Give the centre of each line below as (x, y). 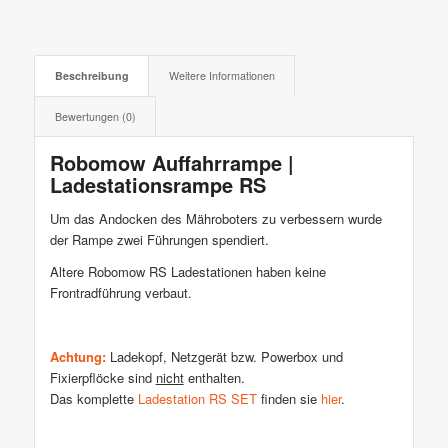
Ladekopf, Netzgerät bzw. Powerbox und (224, 356)
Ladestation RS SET (197, 398)
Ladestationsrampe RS (157, 185)
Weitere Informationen (221, 76)
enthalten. (214, 377)
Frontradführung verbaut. (120, 292)
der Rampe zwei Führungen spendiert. (159, 239)
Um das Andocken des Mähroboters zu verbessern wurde (215, 218)
